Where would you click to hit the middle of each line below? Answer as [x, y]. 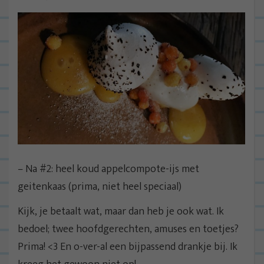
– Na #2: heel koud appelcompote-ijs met [108, 169]
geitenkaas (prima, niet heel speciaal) [100, 187]
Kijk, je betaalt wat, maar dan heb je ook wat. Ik [121, 211]
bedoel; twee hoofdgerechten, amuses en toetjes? [128, 229]
